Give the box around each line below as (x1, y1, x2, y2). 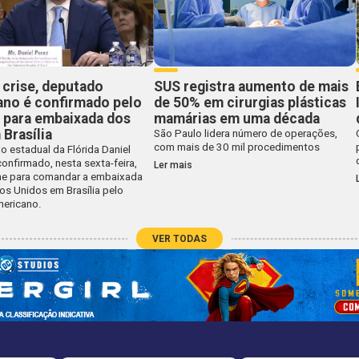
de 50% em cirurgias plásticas (153, 95, 346, 111)
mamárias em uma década (153, 111, 320, 127)
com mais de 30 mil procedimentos (153, 141, 320, 154)
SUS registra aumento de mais (153, 79, 349, 95)
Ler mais (153, 159, 192, 171)
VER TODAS (152, 232, 207, 244)
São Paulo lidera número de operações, (153, 127, 337, 140)
